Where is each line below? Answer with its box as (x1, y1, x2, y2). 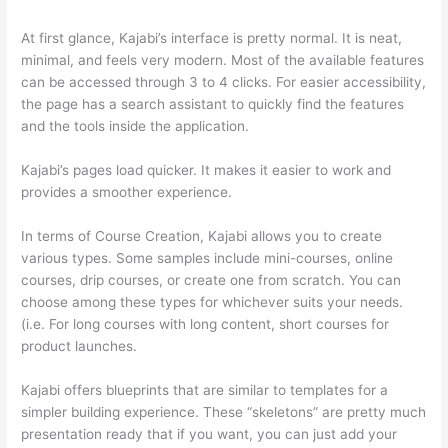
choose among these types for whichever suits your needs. (21, 293, 404, 310)
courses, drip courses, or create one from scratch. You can (21, 271, 402, 288)
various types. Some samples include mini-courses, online (21, 249, 394, 266)
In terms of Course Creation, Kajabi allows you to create (21, 227, 383, 244)
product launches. (21, 337, 138, 354)
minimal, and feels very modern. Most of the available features (21, 51, 425, 68)
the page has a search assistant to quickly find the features (21, 95, 405, 112)
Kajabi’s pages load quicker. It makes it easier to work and (21, 161, 392, 178)
